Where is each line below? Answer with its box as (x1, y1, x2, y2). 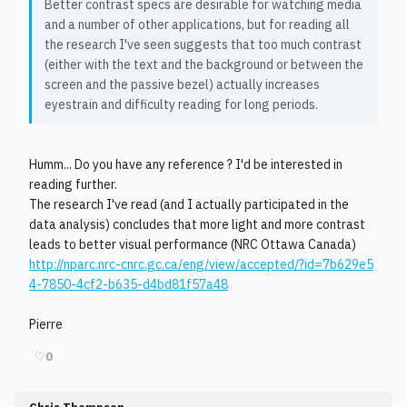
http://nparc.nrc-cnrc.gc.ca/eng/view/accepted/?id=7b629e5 (29, 256, 373, 273)
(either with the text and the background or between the (45, 56, 363, 73)
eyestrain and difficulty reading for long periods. (45, 96, 318, 113)
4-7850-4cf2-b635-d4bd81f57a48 (29, 276, 228, 293)
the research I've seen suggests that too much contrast (45, 36, 362, 53)
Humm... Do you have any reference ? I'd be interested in (29, 156, 342, 173)
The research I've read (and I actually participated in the (29, 196, 349, 213)
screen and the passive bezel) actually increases (45, 76, 320, 93)
